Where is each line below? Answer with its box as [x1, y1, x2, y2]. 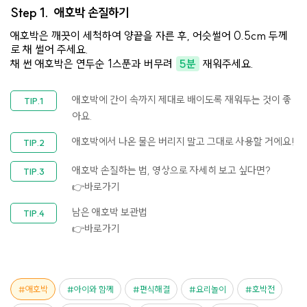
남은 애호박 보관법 [72, 206, 147, 219]
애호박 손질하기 [54, 4, 129, 21]
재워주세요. [200, 56, 254, 71]
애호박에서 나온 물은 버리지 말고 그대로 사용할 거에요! [72, 135, 295, 149]
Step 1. [10, 4, 54, 21]
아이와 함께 [73, 284, 114, 295]
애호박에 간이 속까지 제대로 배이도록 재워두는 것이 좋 [72, 93, 291, 106]
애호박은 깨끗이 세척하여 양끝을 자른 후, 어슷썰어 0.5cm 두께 [10, 28, 288, 42]
